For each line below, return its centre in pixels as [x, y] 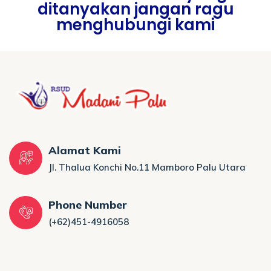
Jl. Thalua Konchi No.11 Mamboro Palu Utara [147, 167]
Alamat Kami [85, 150]
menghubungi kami [135, 25]
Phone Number [88, 205]
